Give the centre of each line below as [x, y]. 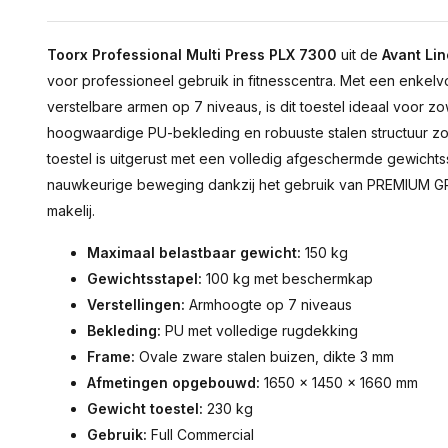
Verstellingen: [136, 304]
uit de [359, 54]
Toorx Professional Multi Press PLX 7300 [192, 54]
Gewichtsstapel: [144, 278]
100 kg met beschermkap [287, 278]
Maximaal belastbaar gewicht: [194, 252]
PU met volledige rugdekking [259, 330]
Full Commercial [200, 434]
